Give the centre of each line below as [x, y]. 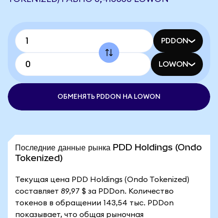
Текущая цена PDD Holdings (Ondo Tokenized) [102, 180]
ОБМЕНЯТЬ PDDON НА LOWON [109, 97]
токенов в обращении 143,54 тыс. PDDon [94, 203]
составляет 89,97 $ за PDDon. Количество [94, 191]
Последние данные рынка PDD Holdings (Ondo [109, 147]
